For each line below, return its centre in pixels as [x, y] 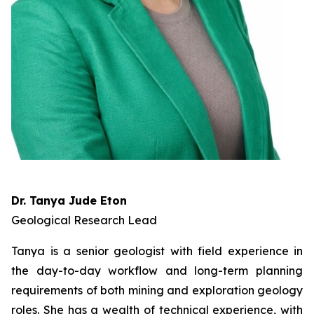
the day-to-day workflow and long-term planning [157, 271]
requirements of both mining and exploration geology [157, 291]
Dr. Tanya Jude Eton [69, 201]
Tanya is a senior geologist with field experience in [157, 251]
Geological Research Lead [84, 220]
